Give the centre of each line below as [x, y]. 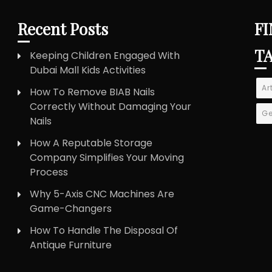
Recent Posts [63, 29]
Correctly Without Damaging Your [110, 107]
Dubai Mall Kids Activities [87, 70]
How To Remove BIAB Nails [92, 92]
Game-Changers [70, 209]
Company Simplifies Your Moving [107, 158]
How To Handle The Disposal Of [104, 231]
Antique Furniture [70, 245]
